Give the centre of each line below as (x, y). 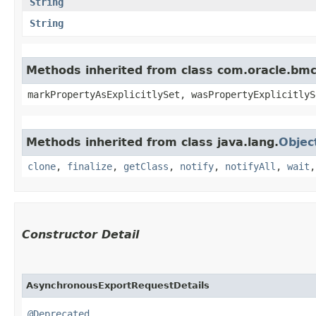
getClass (146, 166)
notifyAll (250, 166)
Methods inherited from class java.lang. (152, 142)
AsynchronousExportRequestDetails (118, 285)
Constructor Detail (80, 234)
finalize (90, 166)
